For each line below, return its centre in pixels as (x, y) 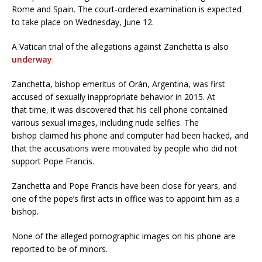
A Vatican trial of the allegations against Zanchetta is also (120, 47)
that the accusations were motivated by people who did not (125, 149)
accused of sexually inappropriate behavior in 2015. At (113, 97)
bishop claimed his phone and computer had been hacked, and (130, 136)
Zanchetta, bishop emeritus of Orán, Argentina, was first (118, 84)
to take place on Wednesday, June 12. (83, 22)
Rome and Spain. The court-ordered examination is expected (127, 9)
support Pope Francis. (53, 161)
